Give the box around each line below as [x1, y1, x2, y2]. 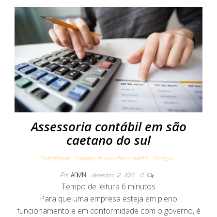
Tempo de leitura [62, 181, 120, 192]
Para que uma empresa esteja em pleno [40, 193, 177, 204]
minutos [128, 181, 155, 192]
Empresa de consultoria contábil [75, 154, 147, 162]
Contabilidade [40, 154, 69, 162]
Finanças [153, 154, 173, 162]
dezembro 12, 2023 [91, 171, 136, 179]
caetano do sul [66, 131, 151, 149]
